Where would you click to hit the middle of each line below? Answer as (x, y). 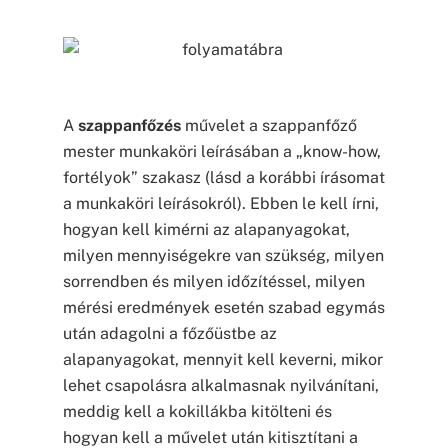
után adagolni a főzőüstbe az (169, 334)
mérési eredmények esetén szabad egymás (223, 308)
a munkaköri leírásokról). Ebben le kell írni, (220, 204)
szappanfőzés (129, 126)
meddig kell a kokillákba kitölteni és (197, 412)
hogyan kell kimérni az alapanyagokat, (206, 230)
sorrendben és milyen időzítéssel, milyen (213, 282)
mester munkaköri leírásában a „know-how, (221, 152)
